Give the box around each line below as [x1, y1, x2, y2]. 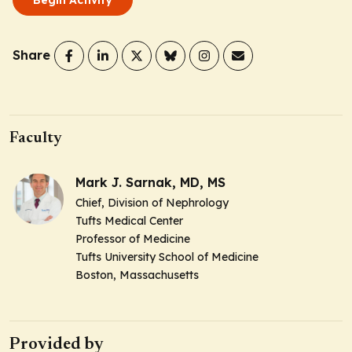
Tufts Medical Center [75, 213, 183, 228]
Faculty [9, 130, 62, 146]
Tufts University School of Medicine [75, 249, 258, 264]
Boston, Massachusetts [75, 267, 199, 282]
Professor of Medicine [75, 231, 190, 246]
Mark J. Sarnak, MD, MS [75, 174, 225, 190]
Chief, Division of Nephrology [75, 195, 229, 210]
